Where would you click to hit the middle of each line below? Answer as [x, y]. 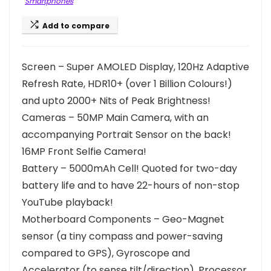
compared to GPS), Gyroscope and [106, 253]
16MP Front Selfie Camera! [84, 152]
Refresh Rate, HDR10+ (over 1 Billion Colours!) [127, 84]
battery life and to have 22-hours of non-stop [131, 186]
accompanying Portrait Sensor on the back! [126, 135]
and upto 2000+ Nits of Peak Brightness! [116, 101]
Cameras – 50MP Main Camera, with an [115, 118]
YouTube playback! [67, 203]
